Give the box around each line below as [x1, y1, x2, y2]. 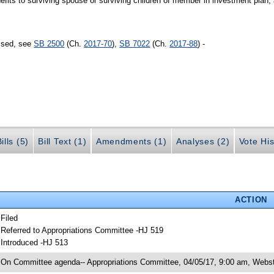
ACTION [234, 194, 267, 204]
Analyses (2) [176, 136, 230, 147]
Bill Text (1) [38, 136, 87, 147]
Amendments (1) [95, 136, 167, 147]
